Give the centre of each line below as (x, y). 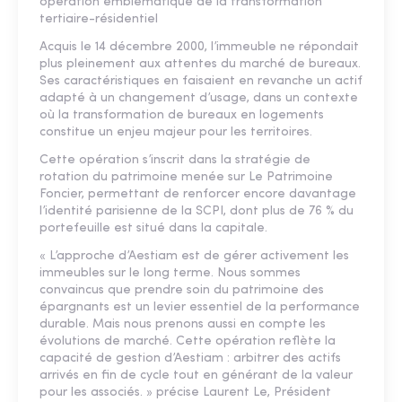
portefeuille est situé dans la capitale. (153, 229)
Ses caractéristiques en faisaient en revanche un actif (201, 82)
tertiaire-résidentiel (99, 20)
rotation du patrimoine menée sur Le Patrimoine (186, 178)
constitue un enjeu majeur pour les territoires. (176, 133)
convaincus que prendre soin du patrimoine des (182, 291)
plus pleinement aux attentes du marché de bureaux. (200, 65)
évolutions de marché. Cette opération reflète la (188, 342)
